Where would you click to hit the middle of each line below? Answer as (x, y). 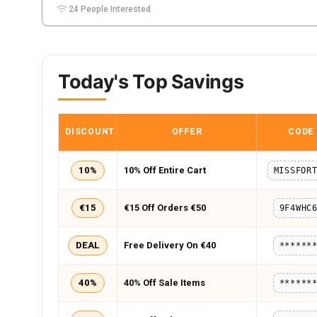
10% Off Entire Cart (165, 170)
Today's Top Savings (151, 82)
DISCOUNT (90, 132)
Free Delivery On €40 (170, 245)
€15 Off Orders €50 (165, 208)
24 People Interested (109, 9)
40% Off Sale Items (165, 283)
